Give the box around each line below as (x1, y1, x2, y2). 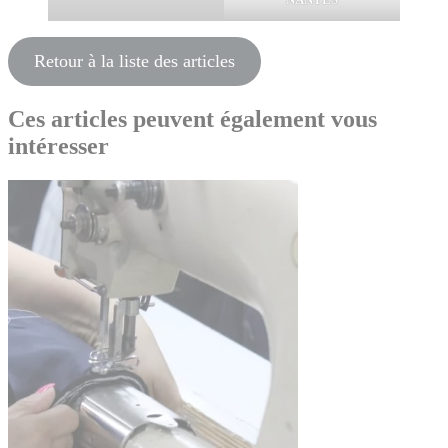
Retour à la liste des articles (33, 51, 235, 72)
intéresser (8, 132, 109, 159)
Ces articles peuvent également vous (8, 105, 377, 132)
